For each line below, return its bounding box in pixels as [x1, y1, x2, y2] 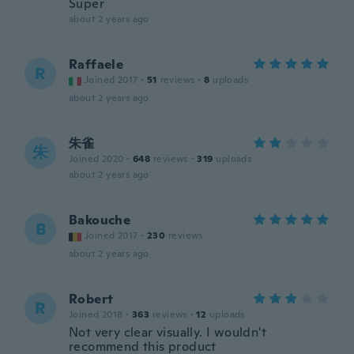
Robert [69, 291, 114, 307]
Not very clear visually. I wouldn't [69, 324, 266, 341]
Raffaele [69, 56, 124, 73]
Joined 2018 [69, 308, 123, 321]
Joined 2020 [69, 153, 124, 165]
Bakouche [69, 212, 131, 228]
